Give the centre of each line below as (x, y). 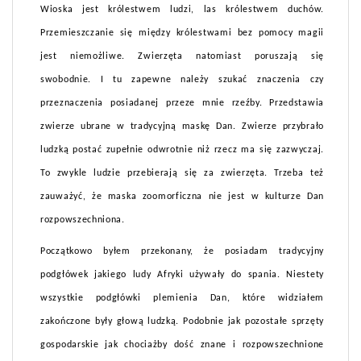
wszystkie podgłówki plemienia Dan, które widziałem (182, 299)
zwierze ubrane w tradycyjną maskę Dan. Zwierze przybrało (182, 127)
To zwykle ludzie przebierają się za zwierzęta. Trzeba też (182, 174)
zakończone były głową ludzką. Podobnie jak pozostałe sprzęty (182, 322)
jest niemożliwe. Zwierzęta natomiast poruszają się (182, 57)
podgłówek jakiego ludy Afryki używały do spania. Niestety (182, 275)
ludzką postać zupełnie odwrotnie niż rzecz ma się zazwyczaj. (182, 150)
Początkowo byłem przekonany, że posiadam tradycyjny (182, 252)
